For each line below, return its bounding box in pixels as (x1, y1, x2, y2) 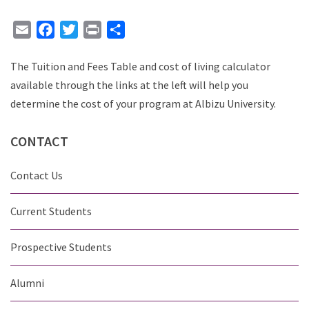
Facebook (54, 23, 99, 37)
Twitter (78, 23, 114, 37)
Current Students (10, 204, 92, 218)
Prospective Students (10, 240, 112, 254)
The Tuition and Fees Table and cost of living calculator (10, 59, 270, 73)
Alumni (10, 276, 44, 290)
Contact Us (10, 168, 63, 182)
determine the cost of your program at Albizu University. (10, 97, 278, 110)
